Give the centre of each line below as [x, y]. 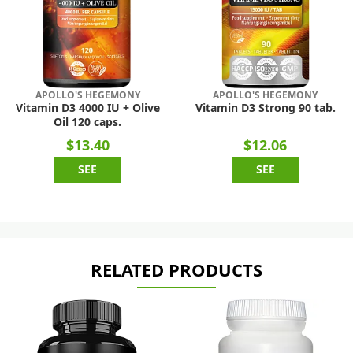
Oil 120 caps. [88, 123]
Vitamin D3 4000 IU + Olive [87, 108]
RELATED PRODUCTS [176, 271]
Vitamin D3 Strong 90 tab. [265, 108]
